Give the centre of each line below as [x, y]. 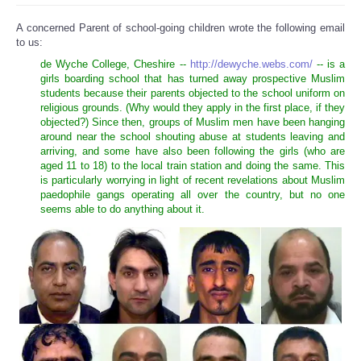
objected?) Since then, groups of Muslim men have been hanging [193, 122]
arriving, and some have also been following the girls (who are [193, 151]
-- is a [328, 64]
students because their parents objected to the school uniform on [193, 93]
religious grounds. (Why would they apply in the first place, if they [193, 108]
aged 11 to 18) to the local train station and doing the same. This [193, 166]
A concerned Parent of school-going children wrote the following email [180, 28]
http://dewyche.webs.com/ [251, 64]
